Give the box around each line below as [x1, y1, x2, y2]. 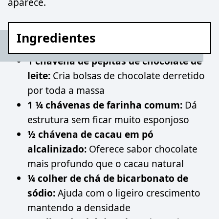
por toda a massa [27, 84, 105, 97]
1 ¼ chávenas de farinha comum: [27, 98, 182, 112]
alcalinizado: [27, 142, 87, 156]
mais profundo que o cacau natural [27, 157, 184, 171]
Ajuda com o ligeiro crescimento [55, 186, 200, 200]
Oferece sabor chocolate [87, 142, 197, 156]
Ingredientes [17, 29, 95, 46]
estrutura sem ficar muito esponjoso [27, 113, 189, 127]
